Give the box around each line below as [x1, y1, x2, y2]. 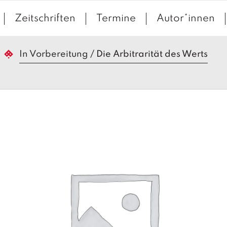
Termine [96, 14, 136, 24]
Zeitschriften [14, 14, 75, 24]
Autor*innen [156, 14, 215, 24]
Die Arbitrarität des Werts [96, 50, 208, 59]
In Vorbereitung [19, 50, 88, 59]
